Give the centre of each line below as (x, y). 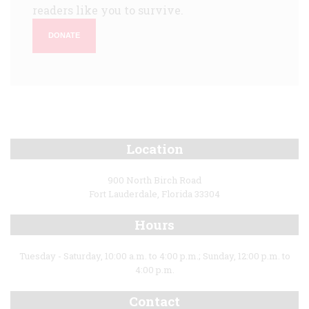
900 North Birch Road (154, 180)
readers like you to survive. (108, 10)
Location (154, 148)
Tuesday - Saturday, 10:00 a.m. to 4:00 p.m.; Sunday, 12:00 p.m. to (154, 256)
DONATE (64, 36)
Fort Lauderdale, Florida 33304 (154, 194)
